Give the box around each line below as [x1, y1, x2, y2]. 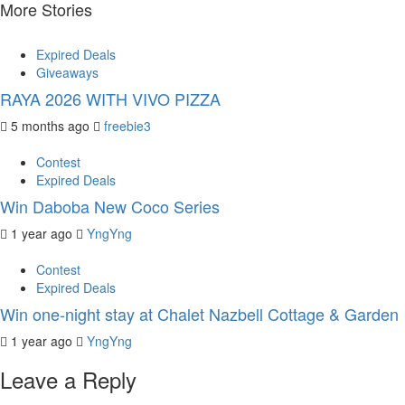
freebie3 [104, 117, 151, 136]
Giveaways [36, 63, 99, 82]
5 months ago [7, 117, 93, 136]
